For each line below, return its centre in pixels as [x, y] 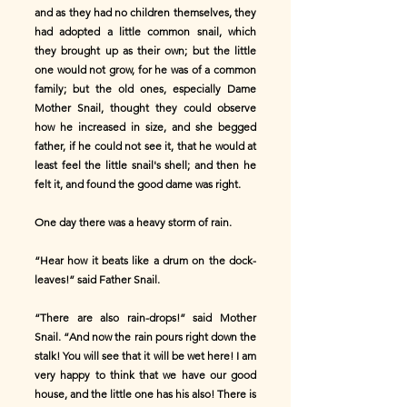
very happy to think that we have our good [145, 375]
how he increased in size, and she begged [145, 127]
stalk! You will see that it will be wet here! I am [145, 356]
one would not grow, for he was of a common [145, 69]
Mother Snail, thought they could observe [145, 108]
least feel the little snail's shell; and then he [145, 165]
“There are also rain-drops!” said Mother [145, 318]
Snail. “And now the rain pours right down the [145, 337]
